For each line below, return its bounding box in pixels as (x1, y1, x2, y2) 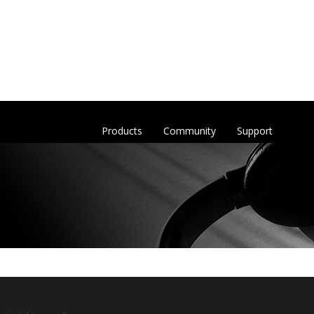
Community (163, 124, 216, 137)
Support (237, 124, 273, 137)
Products (102, 124, 142, 137)
